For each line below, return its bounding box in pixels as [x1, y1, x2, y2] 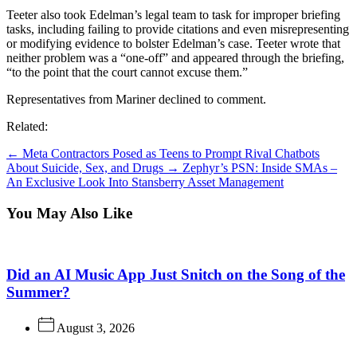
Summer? [6, 283, 70, 300]
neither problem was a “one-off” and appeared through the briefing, [6, 50, 344, 65]
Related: [6, 119, 48, 133]
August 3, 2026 [54, 320, 135, 335]
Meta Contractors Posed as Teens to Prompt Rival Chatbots [22, 146, 320, 160]
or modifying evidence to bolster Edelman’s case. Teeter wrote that [6, 36, 340, 50]
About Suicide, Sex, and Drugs [6, 160, 163, 175]
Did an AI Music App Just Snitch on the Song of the [6, 265, 345, 283]
